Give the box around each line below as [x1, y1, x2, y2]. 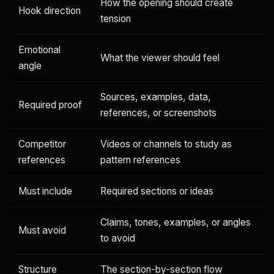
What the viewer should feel [100, 52, 220, 64]
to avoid [100, 232, 135, 245]
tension [100, 13, 131, 25]
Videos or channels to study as [100, 138, 232, 150]
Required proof [18, 99, 82, 111]
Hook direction [18, 5, 81, 17]
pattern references [100, 154, 180, 166]
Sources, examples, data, [100, 91, 211, 103]
